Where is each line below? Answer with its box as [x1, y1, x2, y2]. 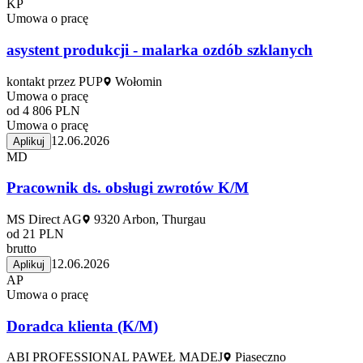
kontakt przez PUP [6, 74, 103, 88]
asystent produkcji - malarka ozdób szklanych [6, 41, 313, 58]
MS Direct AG [6, 212, 82, 226]
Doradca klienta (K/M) [6, 317, 158, 335]
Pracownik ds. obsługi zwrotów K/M [6, 179, 249, 197]
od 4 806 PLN [6, 103, 80, 117]
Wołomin [112, 74, 162, 88]
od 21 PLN [6, 227, 64, 241]
